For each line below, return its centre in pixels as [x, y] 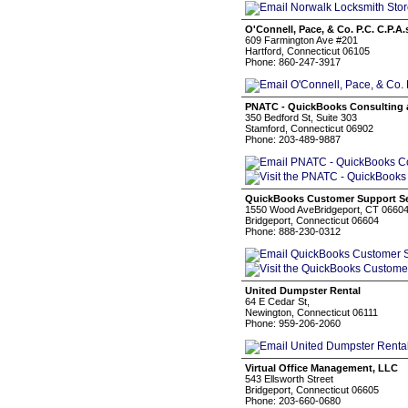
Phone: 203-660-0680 [293, 401]
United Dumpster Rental [303, 291]
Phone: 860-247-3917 [293, 62]
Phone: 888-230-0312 [293, 231]
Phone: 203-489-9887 [293, 139]
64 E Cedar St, [277, 301]
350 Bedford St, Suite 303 [301, 117]
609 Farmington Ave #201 [301, 40]
